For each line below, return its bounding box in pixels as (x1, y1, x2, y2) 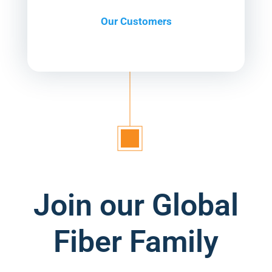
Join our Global (33, 188, 239, 223)
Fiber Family (53, 224, 219, 259)
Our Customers (100, 15, 172, 27)
